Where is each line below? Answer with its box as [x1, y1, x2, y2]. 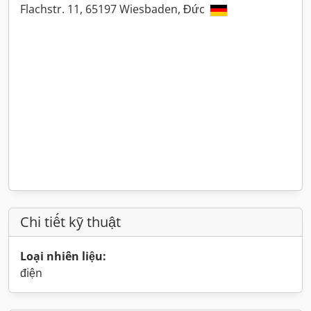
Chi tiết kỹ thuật [20, 212, 121, 231]
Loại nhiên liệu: [20, 249, 106, 264]
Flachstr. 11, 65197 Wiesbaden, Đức [20, 1, 208, 17]
